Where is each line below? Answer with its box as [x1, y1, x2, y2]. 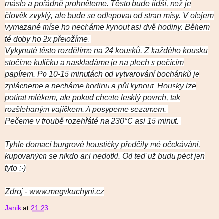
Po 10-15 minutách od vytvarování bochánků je [37, 69, 199, 78]
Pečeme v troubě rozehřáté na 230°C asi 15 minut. [5, 116, 181, 125]
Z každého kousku [144, 46, 208, 55]
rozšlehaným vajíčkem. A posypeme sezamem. [5, 105, 168, 113]
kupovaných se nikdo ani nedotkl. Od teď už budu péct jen [5, 152, 205, 160]
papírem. [5, 69, 37, 78]
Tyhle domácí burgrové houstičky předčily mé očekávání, [5, 140, 200, 149]
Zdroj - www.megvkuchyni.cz [5, 187, 104, 196]
